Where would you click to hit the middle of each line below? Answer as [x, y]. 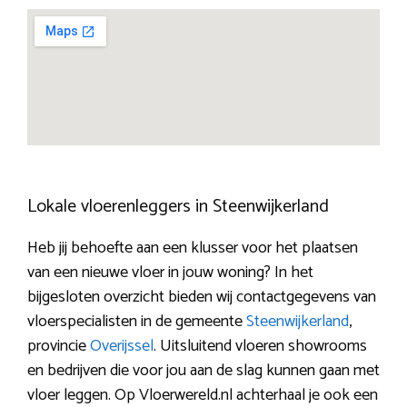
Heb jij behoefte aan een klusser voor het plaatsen [193, 248]
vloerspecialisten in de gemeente [137, 322]
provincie [59, 347]
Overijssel [122, 347]
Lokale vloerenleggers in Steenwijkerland [178, 207]
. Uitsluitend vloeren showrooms [260, 347]
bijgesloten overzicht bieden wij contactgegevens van [202, 298]
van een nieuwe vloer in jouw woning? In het [170, 273]
